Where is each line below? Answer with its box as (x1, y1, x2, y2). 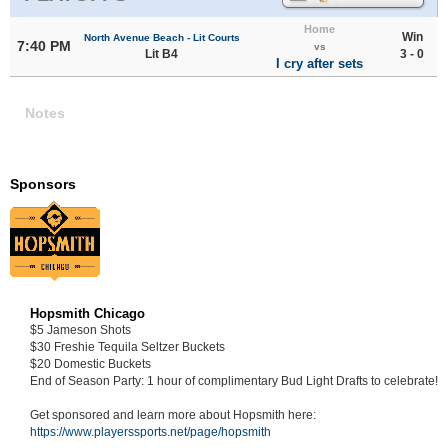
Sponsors (10, 175, 76, 192)
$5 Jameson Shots (30, 322, 131, 337)
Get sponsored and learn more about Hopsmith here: (30, 407, 316, 422)
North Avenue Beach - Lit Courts (83, 31, 240, 43)
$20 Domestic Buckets (30, 356, 151, 371)
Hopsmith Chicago (30, 305, 145, 321)
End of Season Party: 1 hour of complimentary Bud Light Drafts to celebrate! (30, 373, 438, 388)
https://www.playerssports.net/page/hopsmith (30, 424, 271, 439)
